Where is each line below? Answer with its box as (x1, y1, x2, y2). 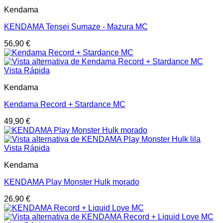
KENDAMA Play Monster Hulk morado (4, 178, 139, 186)
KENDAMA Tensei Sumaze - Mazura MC (4, 22, 148, 31)
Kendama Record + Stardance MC (4, 100, 125, 109)
